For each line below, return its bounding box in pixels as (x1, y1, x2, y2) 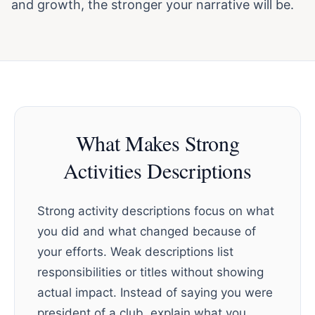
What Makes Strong (75, 129, 240, 157)
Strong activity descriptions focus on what (37, 204, 274, 218)
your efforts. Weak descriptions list (37, 245, 233, 259)
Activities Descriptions (63, 156, 252, 184)
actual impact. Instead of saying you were (37, 285, 273, 300)
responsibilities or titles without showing (37, 265, 264, 279)
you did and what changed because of (37, 224, 256, 238)
